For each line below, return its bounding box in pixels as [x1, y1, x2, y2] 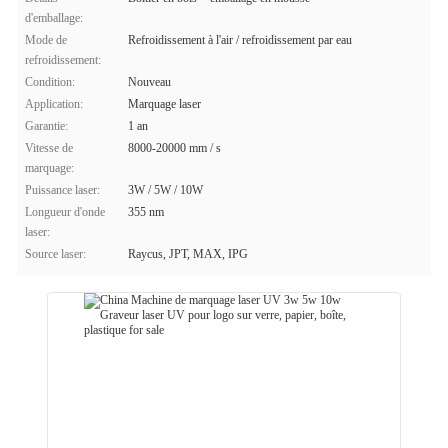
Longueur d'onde [25, 205, 105, 219]
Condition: [25, 75, 75, 89]
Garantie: [25, 119, 68, 133]
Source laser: [25, 247, 86, 261]
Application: [25, 97, 83, 111]
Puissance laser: [25, 183, 100, 197]
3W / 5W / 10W [128, 183, 203, 197]
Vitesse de [25, 141, 73, 155]
